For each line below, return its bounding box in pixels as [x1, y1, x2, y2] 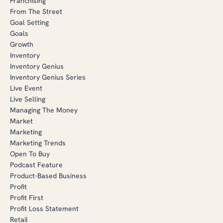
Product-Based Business [10, 171, 87, 180]
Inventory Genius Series [10, 72, 86, 82]
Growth [10, 39, 33, 49]
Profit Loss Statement [10, 204, 79, 213]
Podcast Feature [10, 160, 63, 169]
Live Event [10, 83, 42, 93]
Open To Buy [10, 149, 50, 158]
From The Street [10, 6, 62, 16]
